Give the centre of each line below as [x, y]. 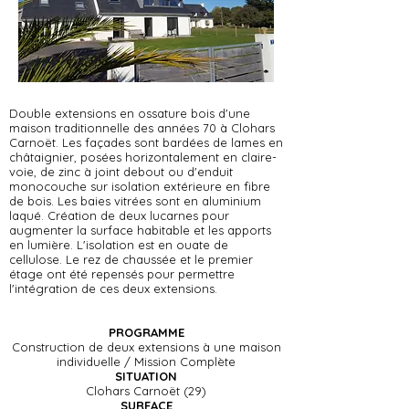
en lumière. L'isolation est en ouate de [119, 245]
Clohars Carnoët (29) [146, 391]
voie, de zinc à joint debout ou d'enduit [121, 172]
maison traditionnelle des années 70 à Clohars [142, 128]
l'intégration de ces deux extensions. [113, 288]
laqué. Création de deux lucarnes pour [119, 215]
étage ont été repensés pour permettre [122, 274]
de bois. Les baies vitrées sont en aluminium [135, 201]
